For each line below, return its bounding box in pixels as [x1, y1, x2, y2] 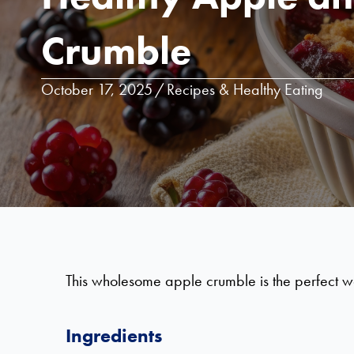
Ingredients [66, 323, 162, 348]
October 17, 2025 [41, 78, 153, 100]
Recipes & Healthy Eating [167, 78, 323, 100]
